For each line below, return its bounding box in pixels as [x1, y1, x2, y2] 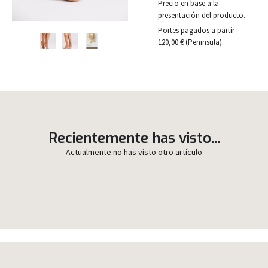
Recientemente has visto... [48, 129, 220, 148]
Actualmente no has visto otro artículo [66, 147, 202, 158]
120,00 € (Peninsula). [158, 37, 224, 48]
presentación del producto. [158, 10, 245, 21]
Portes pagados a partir [158, 25, 234, 36]
